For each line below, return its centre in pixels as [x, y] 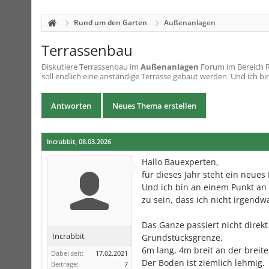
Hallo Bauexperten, [180, 162]
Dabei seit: [67, 253]
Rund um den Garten [110, 23]
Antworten [71, 106]
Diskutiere [60, 67]
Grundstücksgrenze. [182, 237]
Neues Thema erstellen [154, 106]
